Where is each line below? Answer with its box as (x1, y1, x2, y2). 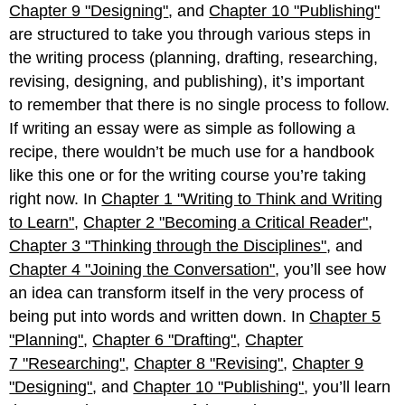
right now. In (9, 189, 102, 208)
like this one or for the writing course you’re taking (9, 165, 367, 184)
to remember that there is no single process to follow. (9, 95, 391, 114)
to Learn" (9, 212, 75, 231)
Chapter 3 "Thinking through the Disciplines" (9, 236, 327, 255)
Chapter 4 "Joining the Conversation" (9, 259, 276, 278)
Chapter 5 (309, 306, 381, 325)
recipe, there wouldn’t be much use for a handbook (9, 142, 375, 161)
